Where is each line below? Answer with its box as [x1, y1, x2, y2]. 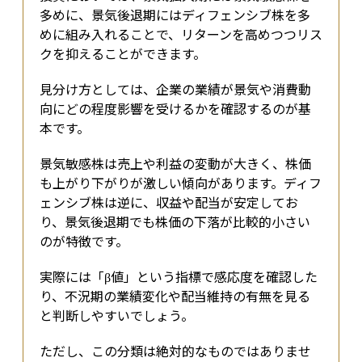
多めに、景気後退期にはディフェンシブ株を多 [40, 5, 310, 25]
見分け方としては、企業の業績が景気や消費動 [40, 79, 311, 99]
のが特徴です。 [40, 231, 128, 251]
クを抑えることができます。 [40, 44, 206, 64]
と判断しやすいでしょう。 [40, 305, 194, 326]
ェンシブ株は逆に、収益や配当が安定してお [40, 192, 298, 213]
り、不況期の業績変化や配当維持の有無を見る [40, 286, 310, 306]
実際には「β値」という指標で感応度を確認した [40, 267, 318, 287]
